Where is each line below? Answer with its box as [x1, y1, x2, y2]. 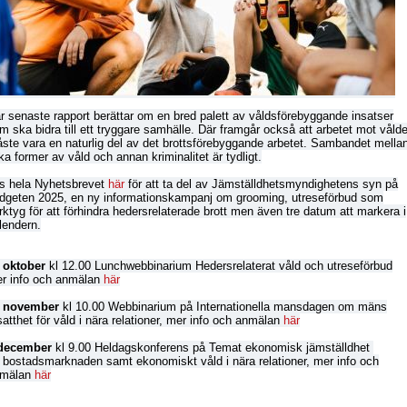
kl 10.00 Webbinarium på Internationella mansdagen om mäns [59, 300, 387, 313]
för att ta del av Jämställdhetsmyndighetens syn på [124, 177, 398, 191]
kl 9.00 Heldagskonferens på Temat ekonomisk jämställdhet [52, 341, 373, 354]
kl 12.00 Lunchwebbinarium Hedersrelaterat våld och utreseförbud [49, 259, 392, 273]
